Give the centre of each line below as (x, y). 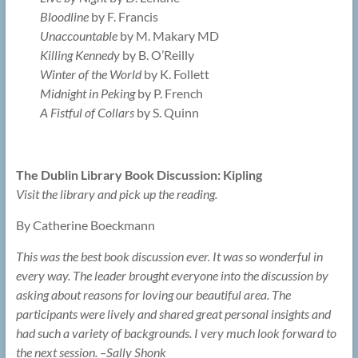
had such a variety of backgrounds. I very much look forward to (176, 333)
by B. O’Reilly (157, 55)
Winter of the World (90, 74)
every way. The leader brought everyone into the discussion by (172, 276)
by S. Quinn (166, 113)
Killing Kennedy (80, 55)
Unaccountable (80, 36)
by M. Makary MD (169, 36)
